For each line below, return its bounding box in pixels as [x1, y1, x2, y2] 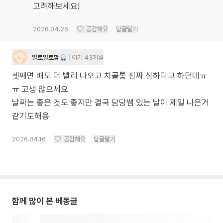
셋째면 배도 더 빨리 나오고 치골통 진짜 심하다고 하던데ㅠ [12, 71, 207, 81]
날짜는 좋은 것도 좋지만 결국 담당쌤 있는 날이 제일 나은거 [12, 98, 209, 108]
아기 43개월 [72, 53, 104, 61]
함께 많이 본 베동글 [12, 196, 78, 206]
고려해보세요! [33, 1, 80, 11]
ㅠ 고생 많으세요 [12, 84, 68, 94]
